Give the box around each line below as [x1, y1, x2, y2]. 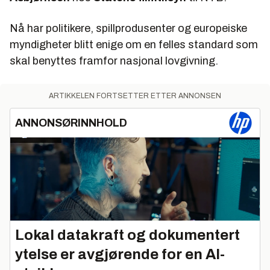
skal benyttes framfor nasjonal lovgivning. [10, 55, 218, 67]
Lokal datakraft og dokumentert [15, 227, 240, 243]
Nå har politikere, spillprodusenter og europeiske [10, 22, 247, 34]
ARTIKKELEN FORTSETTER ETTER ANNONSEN [49, 92, 221, 100]
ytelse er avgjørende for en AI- [15, 246, 225, 262]
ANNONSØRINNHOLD [15, 117, 127, 129]
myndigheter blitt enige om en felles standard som [10, 39, 258, 51]
